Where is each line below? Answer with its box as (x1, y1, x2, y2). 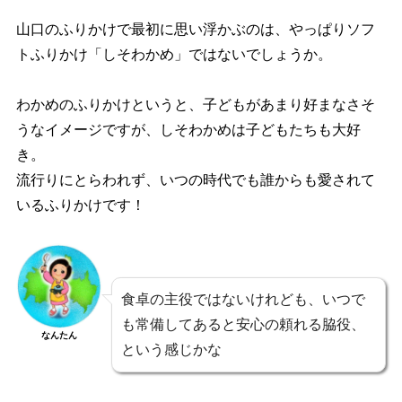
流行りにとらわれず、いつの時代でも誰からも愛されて (15, 171, 375, 188)
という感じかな (120, 341, 222, 357)
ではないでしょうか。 (188, 46, 332, 62)
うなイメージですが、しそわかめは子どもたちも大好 (15, 121, 361, 137)
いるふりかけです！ (15, 197, 145, 213)
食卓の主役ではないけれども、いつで (120, 291, 365, 307)
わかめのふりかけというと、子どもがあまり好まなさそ (15, 96, 375, 112)
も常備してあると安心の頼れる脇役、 (120, 316, 365, 332)
